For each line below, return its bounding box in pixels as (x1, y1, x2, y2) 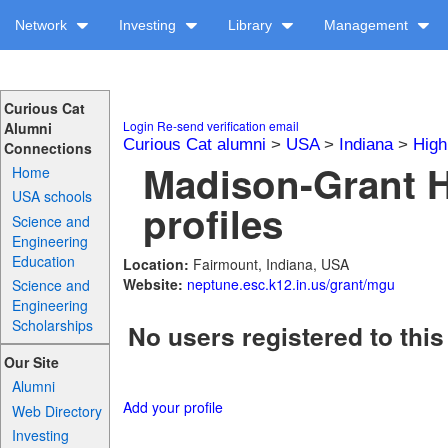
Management (324, 17, 412, 33)
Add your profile (122, 397, 223, 418)
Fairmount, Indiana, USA (192, 254, 349, 274)
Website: (122, 274, 187, 294)
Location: (122, 254, 193, 274)
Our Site (3, 352, 59, 373)
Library (228, 17, 276, 33)
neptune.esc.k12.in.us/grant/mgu (186, 274, 395, 294)
